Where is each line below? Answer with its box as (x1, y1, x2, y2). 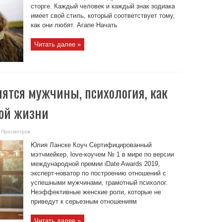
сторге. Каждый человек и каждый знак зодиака (30, 2, 175, 10)
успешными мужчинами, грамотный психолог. (30, 179, 167, 186)
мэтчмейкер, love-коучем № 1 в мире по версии (30, 151, 174, 158)
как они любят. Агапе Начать (30, 21, 117, 29)
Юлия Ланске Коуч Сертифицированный (30, 141, 152, 149)
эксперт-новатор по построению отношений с (30, 169, 166, 177)
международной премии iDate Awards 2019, (30, 160, 160, 167)
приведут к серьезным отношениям (30, 198, 137, 205)
